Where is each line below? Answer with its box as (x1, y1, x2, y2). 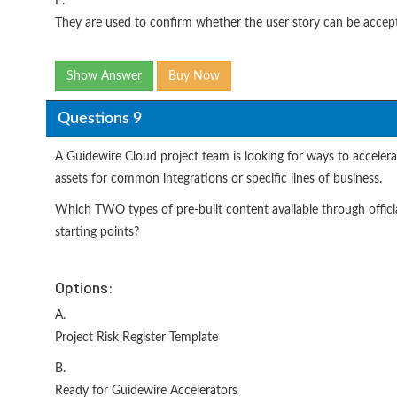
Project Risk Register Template (55, 331, 218, 344)
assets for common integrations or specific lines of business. (55, 173, 382, 185)
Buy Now (168, 70, 220, 82)
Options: (55, 277, 113, 297)
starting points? (55, 226, 139, 238)
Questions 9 (57, 110, 142, 127)
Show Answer (66, 70, 142, 82)
